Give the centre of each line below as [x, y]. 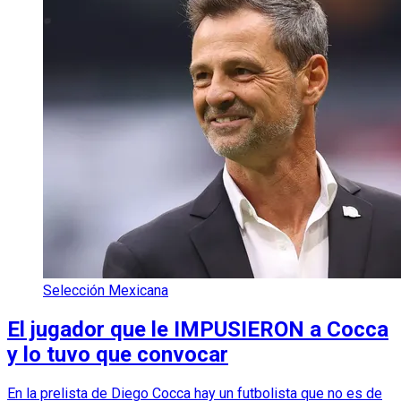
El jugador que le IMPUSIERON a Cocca [198, 329]
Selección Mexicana [106, 291]
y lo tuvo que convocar [118, 354]
